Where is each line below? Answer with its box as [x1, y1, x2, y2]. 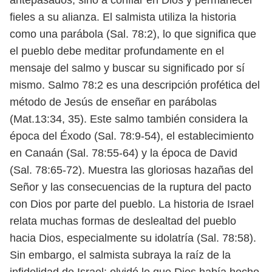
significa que [195, 28, 256, 40]
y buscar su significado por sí [104, 62, 245, 74]
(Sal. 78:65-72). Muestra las [10, 164, 148, 176]
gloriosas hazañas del [148, 164, 253, 176]
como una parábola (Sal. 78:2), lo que [10, 28, 195, 40]
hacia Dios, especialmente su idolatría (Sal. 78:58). [10, 232, 256, 244]
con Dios [10, 198, 55, 210]
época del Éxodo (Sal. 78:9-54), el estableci [10, 130, 221, 142]
